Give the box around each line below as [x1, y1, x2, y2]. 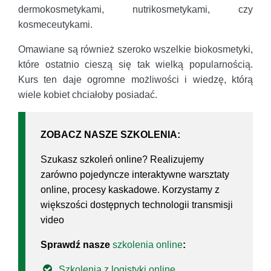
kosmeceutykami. [18, 19, 93, 30]
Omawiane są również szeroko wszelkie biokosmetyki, [18, 44, 253, 54]
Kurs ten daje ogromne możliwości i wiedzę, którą [18, 74, 253, 85]
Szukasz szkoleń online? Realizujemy [41, 154, 204, 165]
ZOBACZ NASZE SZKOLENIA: [41, 129, 180, 140]
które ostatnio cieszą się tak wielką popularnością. [18, 59, 253, 70]
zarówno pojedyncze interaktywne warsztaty [41, 169, 229, 180]
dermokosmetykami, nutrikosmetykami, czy [18, 4, 253, 15]
